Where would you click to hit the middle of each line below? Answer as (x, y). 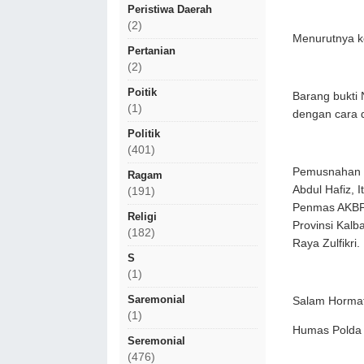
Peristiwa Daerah (170, 9)
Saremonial (156, 299)
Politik (144, 134)
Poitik (142, 92)
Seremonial (156, 341)
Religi (142, 217)
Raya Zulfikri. (326, 243)
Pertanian (152, 51)
